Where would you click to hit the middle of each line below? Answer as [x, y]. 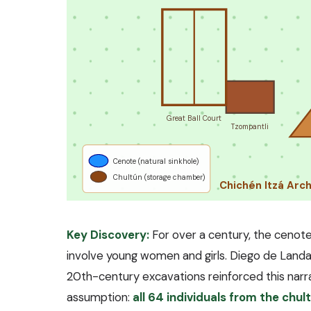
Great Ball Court [194, 119]
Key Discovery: [108, 235]
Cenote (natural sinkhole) [155, 162]
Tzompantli [250, 126]
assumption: [100, 297]
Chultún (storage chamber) [159, 178]
